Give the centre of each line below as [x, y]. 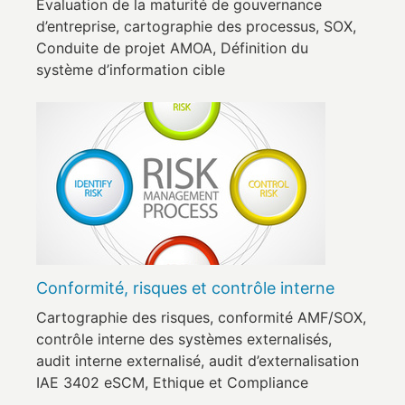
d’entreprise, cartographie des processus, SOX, [196, 26]
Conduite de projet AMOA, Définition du [172, 48]
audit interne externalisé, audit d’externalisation [198, 361]
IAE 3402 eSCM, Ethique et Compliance [172, 382]
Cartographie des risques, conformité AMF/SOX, [201, 317]
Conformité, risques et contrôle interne [185, 288]
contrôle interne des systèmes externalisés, [184, 339]
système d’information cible [131, 70]
